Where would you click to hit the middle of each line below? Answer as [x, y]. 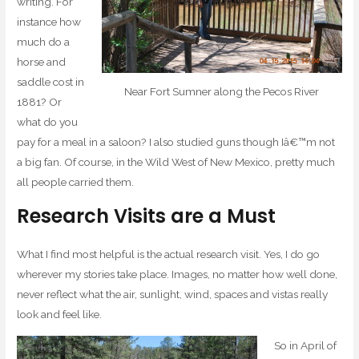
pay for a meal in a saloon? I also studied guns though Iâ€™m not [176, 142]
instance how [49, 22]
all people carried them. [76, 182]
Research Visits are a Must [147, 216]
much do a [44, 42]
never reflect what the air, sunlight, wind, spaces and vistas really [173, 294]
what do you [48, 122]
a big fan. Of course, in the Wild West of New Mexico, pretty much [176, 162]
